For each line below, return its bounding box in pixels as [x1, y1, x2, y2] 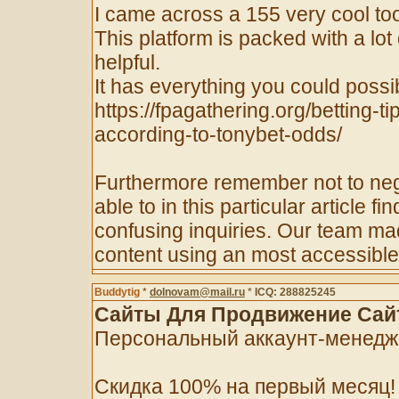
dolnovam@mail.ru [150, 286, 245, 298]
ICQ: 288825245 [255, 286, 336, 298]
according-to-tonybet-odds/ [94, 123, 342, 146]
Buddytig [94, 286, 140, 298]
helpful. [94, 51, 160, 74]
